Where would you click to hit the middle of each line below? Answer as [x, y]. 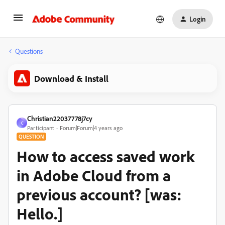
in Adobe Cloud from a [94, 175]
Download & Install [71, 78]
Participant [41, 128]
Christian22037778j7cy [60, 118]
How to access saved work [105, 156]
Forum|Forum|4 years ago [91, 128]
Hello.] [40, 213]
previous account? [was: [99, 194]
